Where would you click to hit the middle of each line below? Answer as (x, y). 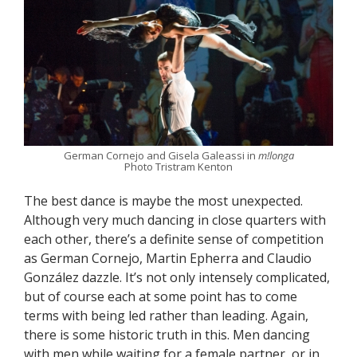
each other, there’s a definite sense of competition (174, 239)
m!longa (276, 156)
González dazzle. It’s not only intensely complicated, (177, 278)
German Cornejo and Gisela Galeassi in (161, 156)
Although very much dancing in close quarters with (175, 220)
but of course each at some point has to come (161, 297)
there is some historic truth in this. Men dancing (167, 335)
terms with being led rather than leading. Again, (166, 316)
